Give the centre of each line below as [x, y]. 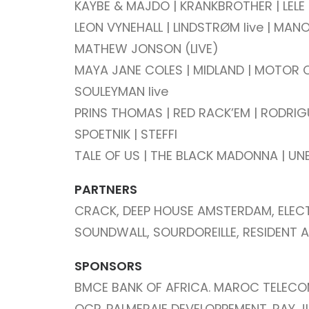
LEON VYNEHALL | [124, 27]
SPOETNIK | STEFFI [126, 134]
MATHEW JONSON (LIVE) [147, 49]
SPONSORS [108, 266]
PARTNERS [106, 189]
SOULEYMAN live [121, 91]
